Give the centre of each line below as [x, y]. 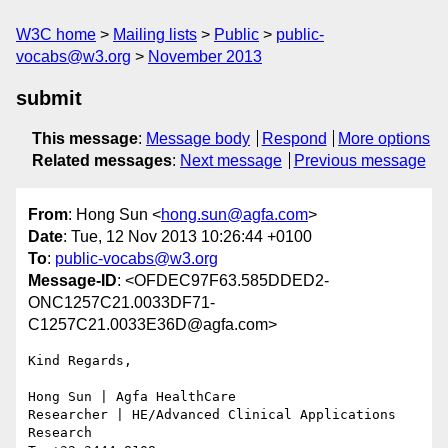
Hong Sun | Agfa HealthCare [132, 397]
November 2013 [205, 56]
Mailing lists [155, 34]
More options [384, 138]
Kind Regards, [80, 361]
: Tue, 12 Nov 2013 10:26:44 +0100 [187, 237]
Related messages [102, 160]
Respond [294, 138]
